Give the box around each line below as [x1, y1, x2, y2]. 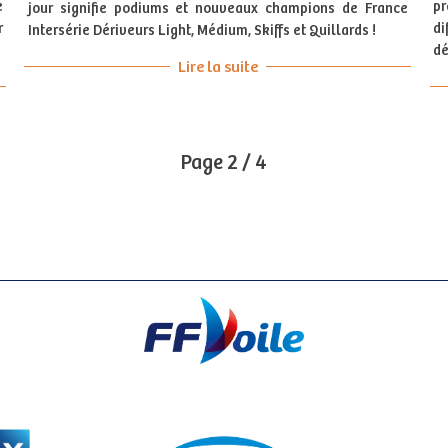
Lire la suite [177, 58, 258, 76]
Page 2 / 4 [181, 152, 267, 176]
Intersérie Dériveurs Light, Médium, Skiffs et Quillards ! [27, 22, 376, 39]
